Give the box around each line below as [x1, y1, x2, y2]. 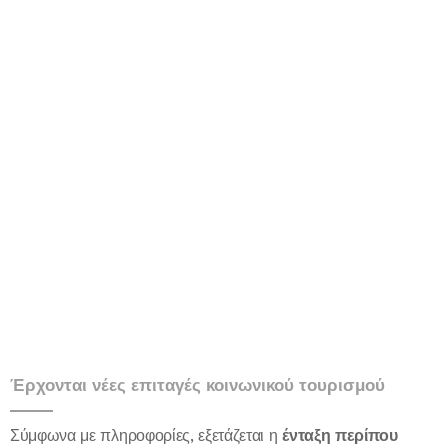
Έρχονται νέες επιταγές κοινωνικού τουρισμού [10, 374, 385, 396]
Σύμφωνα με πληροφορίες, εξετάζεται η [10, 425, 283, 445]
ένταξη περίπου [282, 425, 398, 446]
